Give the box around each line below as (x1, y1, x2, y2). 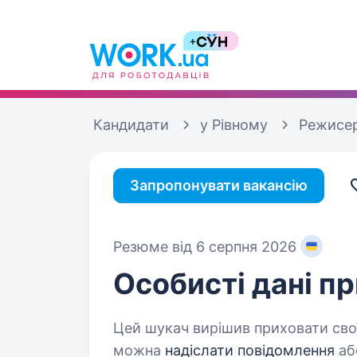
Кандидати (93, 116, 169, 133)
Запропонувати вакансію (130, 177, 308, 194)
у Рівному (200, 116, 268, 133)
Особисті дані (113, 266, 319, 301)
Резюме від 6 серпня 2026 (113, 237, 296, 255)
